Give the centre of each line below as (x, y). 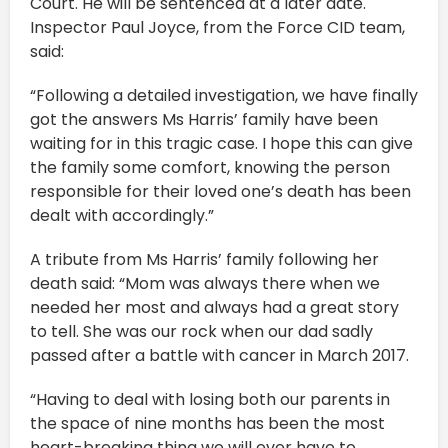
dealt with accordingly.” (122, 215)
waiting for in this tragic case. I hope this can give (221, 143)
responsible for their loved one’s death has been (220, 191)
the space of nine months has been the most (207, 423)
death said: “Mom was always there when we (205, 283)
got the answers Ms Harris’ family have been (204, 119)
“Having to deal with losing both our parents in (210, 399)
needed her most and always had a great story (214, 307)
